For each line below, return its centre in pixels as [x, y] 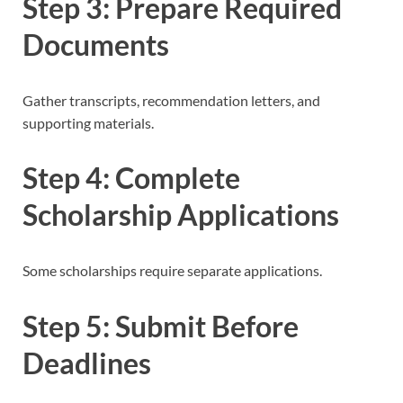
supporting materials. [88, 122]
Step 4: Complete [131, 178]
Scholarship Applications [181, 215]
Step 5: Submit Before [161, 326]
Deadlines [87, 363]
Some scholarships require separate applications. [172, 271]
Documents [96, 44]
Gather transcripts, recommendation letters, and [171, 100]
